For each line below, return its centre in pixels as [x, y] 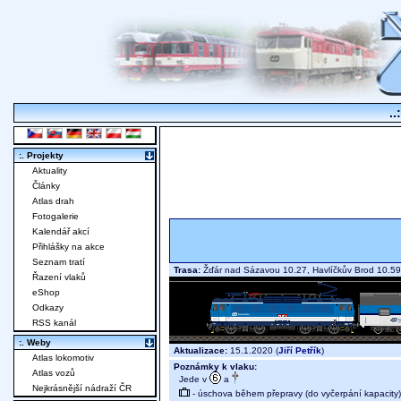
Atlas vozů [54, 373]
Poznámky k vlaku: [215, 367]
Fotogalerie [55, 217]
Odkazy [48, 308]
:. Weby [35, 343]
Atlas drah [53, 201]
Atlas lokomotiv [63, 358]
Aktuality [50, 171]
